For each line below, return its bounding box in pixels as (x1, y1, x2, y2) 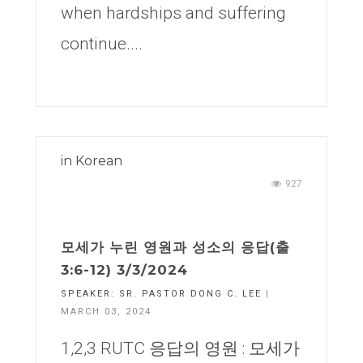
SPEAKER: (61, 288, 119, 299)
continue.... (61, 34, 143, 53)
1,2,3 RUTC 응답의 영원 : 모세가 (61, 339, 300, 358)
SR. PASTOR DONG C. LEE (119, 288, 262, 299)
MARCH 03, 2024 (61, 306, 152, 317)
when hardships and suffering (61, 3, 286, 23)
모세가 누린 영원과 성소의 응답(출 (61, 239, 290, 255)
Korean (75, 153, 122, 169)
